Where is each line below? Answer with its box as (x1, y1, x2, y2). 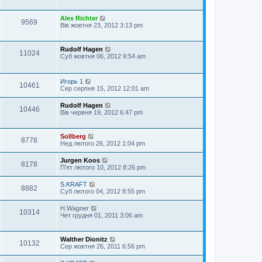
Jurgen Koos (60, 157, 100, 164)
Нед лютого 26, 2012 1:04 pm (60, 140, 145, 147)
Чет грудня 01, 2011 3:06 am (60, 212, 143, 219)
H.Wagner (60, 205, 89, 212)
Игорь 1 (60, 78, 83, 85)
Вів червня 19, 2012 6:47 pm (60, 109, 143, 116)
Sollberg (60, 133, 86, 140)
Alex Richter (60, 15, 98, 22)
